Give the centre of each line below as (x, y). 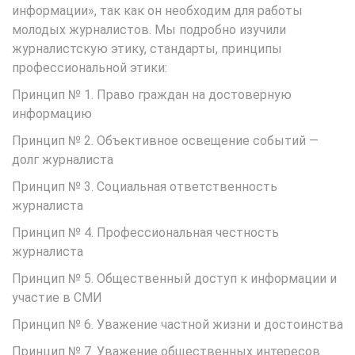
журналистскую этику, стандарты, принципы (147, 49)
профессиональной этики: (90, 68)
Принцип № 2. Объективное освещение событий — (165, 141)
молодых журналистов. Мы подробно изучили (149, 30)
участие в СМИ (57, 298)
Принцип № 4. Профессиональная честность (145, 233)
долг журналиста (63, 160)
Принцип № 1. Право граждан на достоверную (152, 95)
